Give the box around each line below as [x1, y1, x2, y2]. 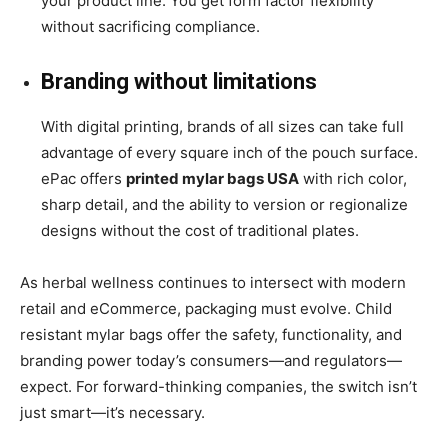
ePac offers [41, 168, 122, 188]
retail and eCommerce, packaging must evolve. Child [20, 298, 392, 318]
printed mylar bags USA [126, 168, 299, 188]
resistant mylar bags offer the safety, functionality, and [20, 324, 402, 344]
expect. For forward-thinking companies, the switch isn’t [20, 376, 417, 396]
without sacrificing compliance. [41, 16, 260, 36]
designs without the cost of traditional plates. [41, 220, 359, 240]
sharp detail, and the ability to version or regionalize [41, 194, 408, 214]
